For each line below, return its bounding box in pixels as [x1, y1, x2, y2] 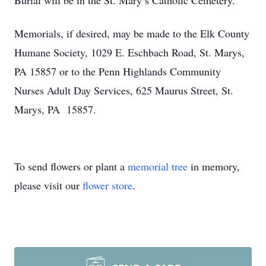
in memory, [188, 159, 240, 173]
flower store [83, 178, 132, 192]
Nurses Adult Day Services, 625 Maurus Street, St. [14, 83, 233, 97]
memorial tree [128, 159, 188, 173]
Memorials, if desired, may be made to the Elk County [14, 26, 249, 40]
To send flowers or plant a [14, 159, 128, 173]
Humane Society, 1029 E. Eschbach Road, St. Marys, [14, 45, 245, 59]
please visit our [14, 178, 83, 192]
